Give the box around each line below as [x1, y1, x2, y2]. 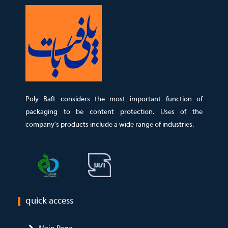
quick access [25, 196, 73, 207]
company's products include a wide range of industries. [25, 121, 194, 129]
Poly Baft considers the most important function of [25, 95, 203, 103]
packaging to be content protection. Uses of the [25, 108, 203, 116]
